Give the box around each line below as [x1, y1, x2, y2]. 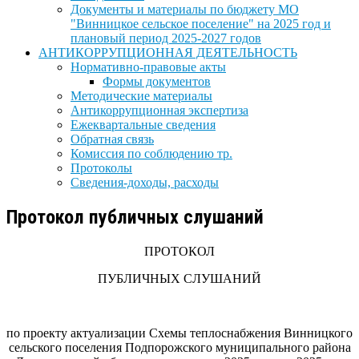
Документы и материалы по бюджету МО [71, 2, 299, 16]
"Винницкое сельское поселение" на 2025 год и [71, 17, 331, 30]
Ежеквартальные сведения [71, 118, 216, 131]
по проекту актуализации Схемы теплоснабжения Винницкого [6, 325, 353, 340]
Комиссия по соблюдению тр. [71, 147, 232, 160]
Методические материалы [71, 89, 212, 103]
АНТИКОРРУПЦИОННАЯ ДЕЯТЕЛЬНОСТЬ [38, 46, 297, 59]
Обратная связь [71, 132, 154, 146]
